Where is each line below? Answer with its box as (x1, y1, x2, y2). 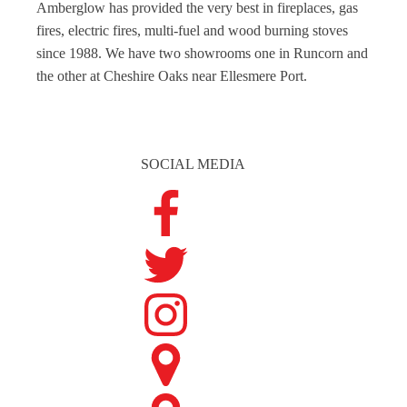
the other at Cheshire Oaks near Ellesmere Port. (36, 68, 307, 84)
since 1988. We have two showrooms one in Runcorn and (36, 45, 368, 62)
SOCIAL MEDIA (140, 156, 245, 173)
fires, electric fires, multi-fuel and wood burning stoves (36, 23, 348, 39)
